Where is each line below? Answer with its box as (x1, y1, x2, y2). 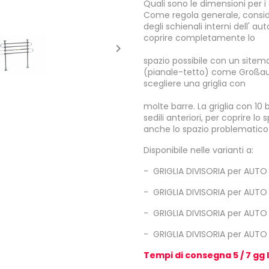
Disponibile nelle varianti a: (144, 144, 253, 156)
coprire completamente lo (144, 31, 255, 44)
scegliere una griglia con (144, 77, 246, 89)
